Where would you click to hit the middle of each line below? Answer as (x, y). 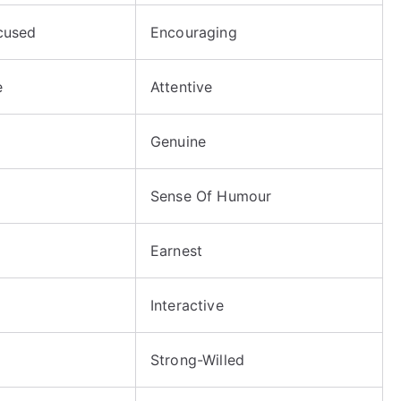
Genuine (179, 141)
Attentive (182, 86)
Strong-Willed (198, 359)
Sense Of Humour (211, 196)
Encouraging (194, 32)
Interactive (187, 305)
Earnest (177, 250)
